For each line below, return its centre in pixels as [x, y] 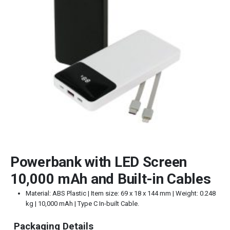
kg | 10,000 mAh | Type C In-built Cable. [82, 203]
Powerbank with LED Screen [99, 162]
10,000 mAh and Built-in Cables [111, 179]
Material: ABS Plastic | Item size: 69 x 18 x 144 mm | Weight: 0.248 [120, 193]
